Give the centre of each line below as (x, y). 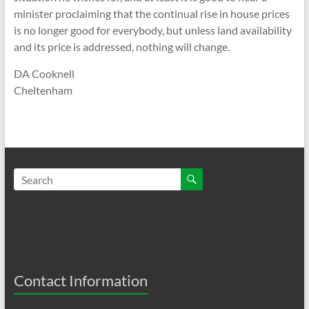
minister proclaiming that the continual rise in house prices (151, 13)
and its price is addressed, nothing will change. (121, 47)
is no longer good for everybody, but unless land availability (152, 30)
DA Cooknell (44, 73)
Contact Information (80, 280)
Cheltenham (43, 90)
